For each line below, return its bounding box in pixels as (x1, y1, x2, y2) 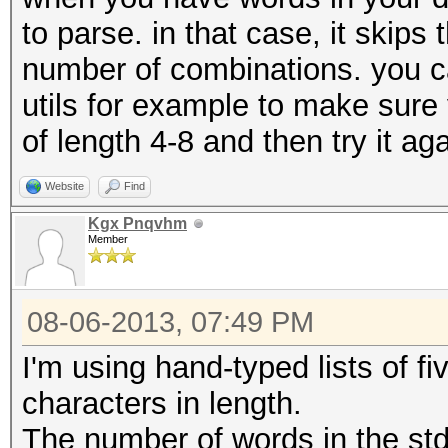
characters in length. (22, 386, 302, 421)
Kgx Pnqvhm (88, 215, 187, 232)
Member (88, 233, 128, 245)
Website (45, 180, 84, 192)
